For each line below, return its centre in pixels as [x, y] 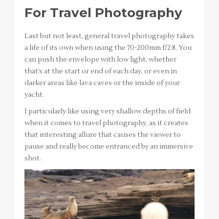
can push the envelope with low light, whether [100, 59]
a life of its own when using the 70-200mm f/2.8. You [108, 48]
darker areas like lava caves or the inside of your [102, 83]
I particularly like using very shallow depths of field [108, 111]
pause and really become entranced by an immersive [109, 146]
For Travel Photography [103, 12]
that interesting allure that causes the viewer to [103, 135]
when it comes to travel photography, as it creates [106, 123]
